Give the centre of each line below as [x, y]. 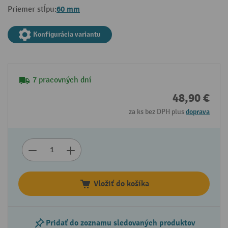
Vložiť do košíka [121, 184]
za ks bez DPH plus [157, 112]
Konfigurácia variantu [67, 35]
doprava [198, 112]
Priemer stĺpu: [32, 10]
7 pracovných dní [62, 80]
